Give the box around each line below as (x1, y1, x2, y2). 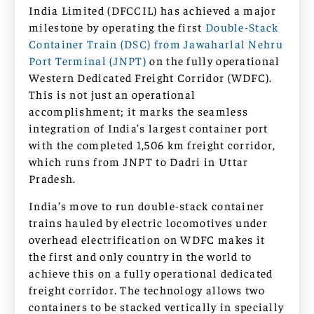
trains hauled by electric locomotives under (29, 214, 268, 229)
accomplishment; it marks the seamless (29, 104, 249, 118)
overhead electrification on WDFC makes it (29, 231, 266, 246)
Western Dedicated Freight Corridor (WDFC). (29, 70, 273, 85)
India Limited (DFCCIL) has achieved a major (29, 3, 276, 18)
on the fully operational (149, 53, 280, 68)
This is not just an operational (29, 87, 196, 102)
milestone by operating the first (29, 20, 205, 34)
